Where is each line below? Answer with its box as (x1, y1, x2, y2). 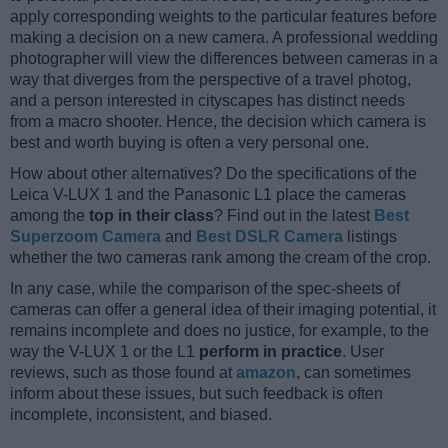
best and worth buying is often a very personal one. (10, 134, 369, 152)
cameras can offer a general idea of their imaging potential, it (10, 301, 436, 319)
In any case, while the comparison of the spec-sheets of (10, 280, 400, 298)
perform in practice (199, 343, 342, 361)
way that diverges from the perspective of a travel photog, (10, 71, 411, 89)
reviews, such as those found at (10, 364, 236, 382)
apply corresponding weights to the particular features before (10, 8, 437, 26)
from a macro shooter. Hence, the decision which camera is (10, 113, 426, 131)
